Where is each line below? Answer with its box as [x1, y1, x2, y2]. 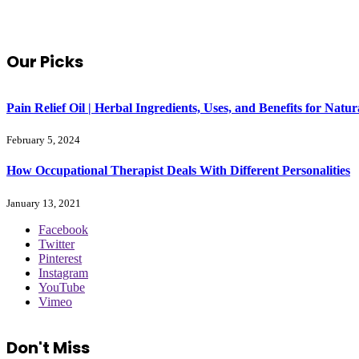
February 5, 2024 [6, 134, 80, 147]
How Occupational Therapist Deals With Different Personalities [6, 163, 350, 178]
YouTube [38, 280, 85, 294]
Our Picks [6, 50, 83, 74]
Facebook [38, 222, 88, 236]
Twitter [38, 236, 75, 251]
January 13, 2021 [6, 196, 81, 209]
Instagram [38, 265, 88, 280]
